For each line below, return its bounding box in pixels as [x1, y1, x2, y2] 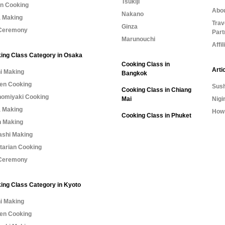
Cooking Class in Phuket [121, 111, 191, 119]
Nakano [121, 10, 144, 18]
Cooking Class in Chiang [121, 86, 191, 93]
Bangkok [121, 69, 147, 77]
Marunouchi [121, 35, 155, 43]
